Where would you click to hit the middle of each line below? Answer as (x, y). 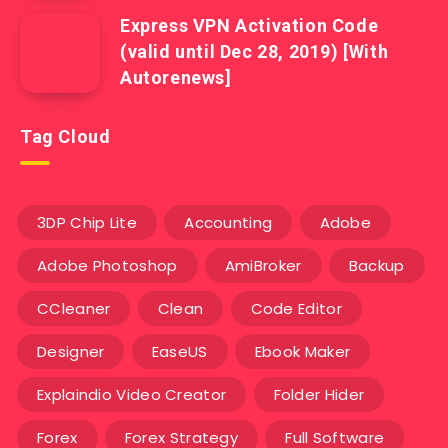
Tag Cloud (65, 137)
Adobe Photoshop (107, 266)
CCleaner (74, 309)
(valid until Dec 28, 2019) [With (254, 52)
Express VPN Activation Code (249, 26)
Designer (71, 352)
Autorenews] (176, 78)
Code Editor (296, 309)
